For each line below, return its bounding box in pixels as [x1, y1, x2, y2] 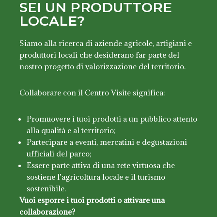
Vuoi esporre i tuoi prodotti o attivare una [19, 195, 165, 205]
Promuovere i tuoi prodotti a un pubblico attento [27, 113, 197, 124]
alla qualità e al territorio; [27, 125, 116, 135]
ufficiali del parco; [27, 148, 92, 158]
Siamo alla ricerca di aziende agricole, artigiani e [19, 38, 192, 48]
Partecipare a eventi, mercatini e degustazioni [27, 137, 187, 147]
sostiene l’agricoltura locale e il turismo [27, 171, 165, 182]
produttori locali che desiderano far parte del [19, 49, 179, 60]
